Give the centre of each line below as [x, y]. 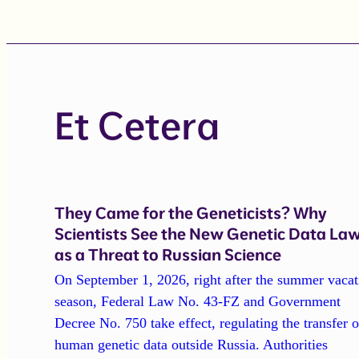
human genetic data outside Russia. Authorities [192, 345]
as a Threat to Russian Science [168, 254]
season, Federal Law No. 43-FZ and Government [198, 302]
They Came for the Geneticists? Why [191, 212]
